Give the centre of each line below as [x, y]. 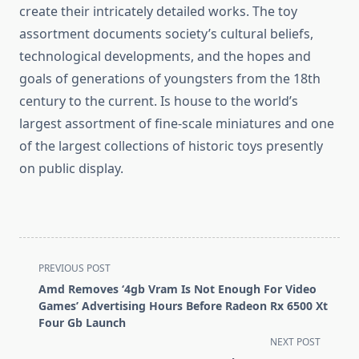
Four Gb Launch [82, 323]
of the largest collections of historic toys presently [171, 146]
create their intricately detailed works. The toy [158, 12]
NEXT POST [295, 342]
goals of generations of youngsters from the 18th [170, 79]
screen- [41, 324]
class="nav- [52, 286]
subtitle [41, 305]
